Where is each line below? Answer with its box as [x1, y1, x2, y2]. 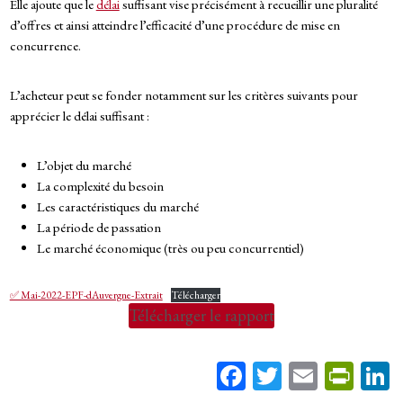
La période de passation [36, 218, 164, 236]
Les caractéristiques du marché [36, 197, 201, 215]
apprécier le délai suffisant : [9, 106, 152, 124]
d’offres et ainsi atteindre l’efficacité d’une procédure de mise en [9, 15, 340, 33]
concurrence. [9, 36, 84, 54]
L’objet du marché [36, 156, 134, 174]
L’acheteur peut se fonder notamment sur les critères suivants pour [9, 85, 358, 103]
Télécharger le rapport [129, 304, 274, 326]
